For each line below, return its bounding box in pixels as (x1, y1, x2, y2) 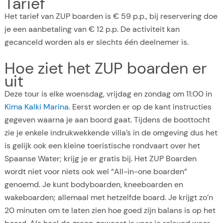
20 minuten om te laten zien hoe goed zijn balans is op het (4, 205, 216, 216)
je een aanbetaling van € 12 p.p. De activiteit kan (4, 24, 180, 35)
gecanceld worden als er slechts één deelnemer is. (4, 37, 189, 48)
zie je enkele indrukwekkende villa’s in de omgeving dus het (4, 127, 218, 138)
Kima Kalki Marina (4, 101, 69, 112)
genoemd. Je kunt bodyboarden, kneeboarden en (4, 179, 183, 190)
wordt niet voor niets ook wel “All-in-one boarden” (4, 166, 187, 177)
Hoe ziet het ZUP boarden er (4, 57, 207, 79)
